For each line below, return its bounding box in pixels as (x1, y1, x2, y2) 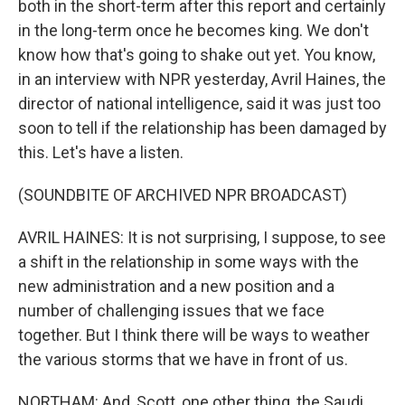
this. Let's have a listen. (18, 143, 184, 162)
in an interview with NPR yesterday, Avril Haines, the (18, 70, 386, 89)
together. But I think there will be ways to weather (18, 325, 370, 344)
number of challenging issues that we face (18, 301, 325, 320)
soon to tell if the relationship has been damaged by (18, 118, 387, 137)
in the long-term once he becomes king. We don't (18, 21, 369, 40)
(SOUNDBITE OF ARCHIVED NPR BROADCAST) (18, 185, 347, 204)
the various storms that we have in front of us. (18, 350, 348, 369)
